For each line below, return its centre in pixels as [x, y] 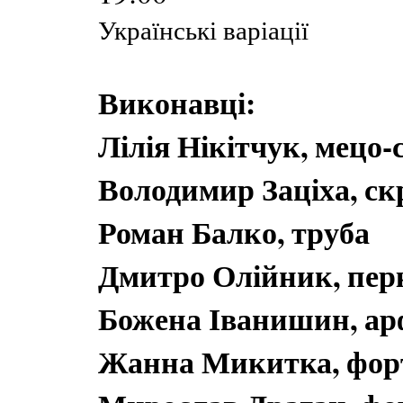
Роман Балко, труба [234, 232]
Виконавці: [177, 103]
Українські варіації [203, 29]
